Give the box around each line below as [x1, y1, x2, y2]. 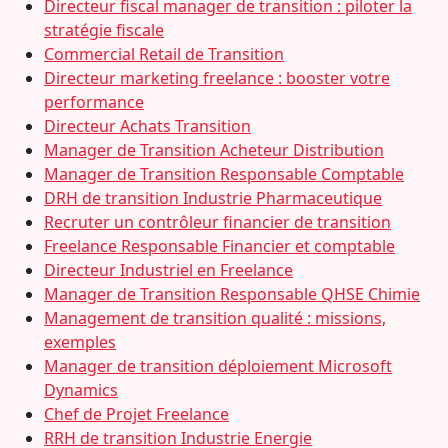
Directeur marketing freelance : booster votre [44, 67, 390, 89]
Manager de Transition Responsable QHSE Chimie [44, 283, 420, 305]
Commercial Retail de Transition [44, 43, 284, 65]
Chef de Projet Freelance [44, 403, 229, 425]
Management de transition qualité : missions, [44, 307, 386, 329]
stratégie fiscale [44, 19, 164, 41]
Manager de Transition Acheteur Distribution [44, 139, 384, 161]
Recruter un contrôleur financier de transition [44, 211, 391, 233]
